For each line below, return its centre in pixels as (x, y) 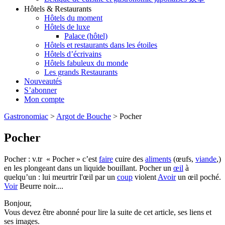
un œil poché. (198, 177)
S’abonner (40, 90)
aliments (158, 159)
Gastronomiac (26, 117)
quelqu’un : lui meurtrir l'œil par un (61, 177)
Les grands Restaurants (81, 72)
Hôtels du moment (73, 18)
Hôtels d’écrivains (73, 54)
